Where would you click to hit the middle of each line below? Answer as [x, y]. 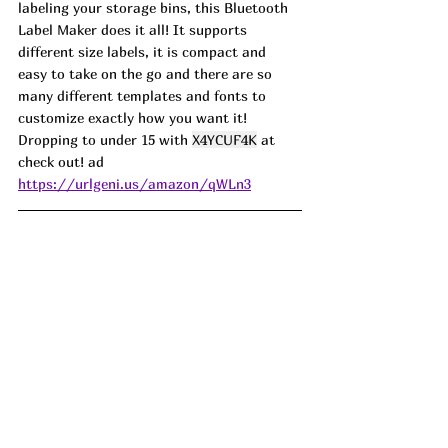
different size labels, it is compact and [144, 51]
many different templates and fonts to [144, 95]
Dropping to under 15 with [105, 139]
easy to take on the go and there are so [147, 73]
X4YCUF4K [224, 139]
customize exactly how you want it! [134, 117]
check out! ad [61, 161]
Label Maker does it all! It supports [134, 29]
